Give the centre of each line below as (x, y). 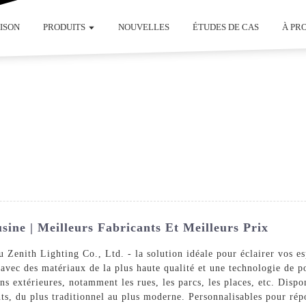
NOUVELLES (144, 27)
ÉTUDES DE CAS (226, 27)
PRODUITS (64, 27)
